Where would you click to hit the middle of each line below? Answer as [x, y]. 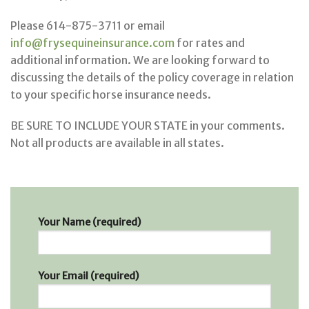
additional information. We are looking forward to [140, 60]
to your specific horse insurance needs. [111, 94]
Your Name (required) [90, 222]
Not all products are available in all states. [117, 143]
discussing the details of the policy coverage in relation [152, 77]
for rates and [210, 42]
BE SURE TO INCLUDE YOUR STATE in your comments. [148, 126]
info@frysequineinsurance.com [92, 42]
